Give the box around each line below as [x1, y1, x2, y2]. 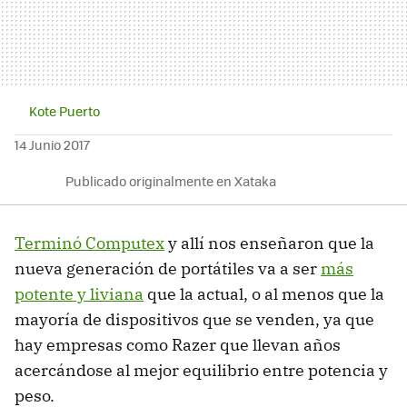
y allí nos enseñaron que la [164, 232, 374, 253]
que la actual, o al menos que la [144, 283, 384, 304]
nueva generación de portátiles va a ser [15, 257, 321, 279]
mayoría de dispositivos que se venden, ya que [15, 308, 374, 330]
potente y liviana [15, 283, 144, 304]
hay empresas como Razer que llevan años [15, 333, 341, 355]
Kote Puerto [29, 101, 100, 120]
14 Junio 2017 [15, 134, 90, 154]
